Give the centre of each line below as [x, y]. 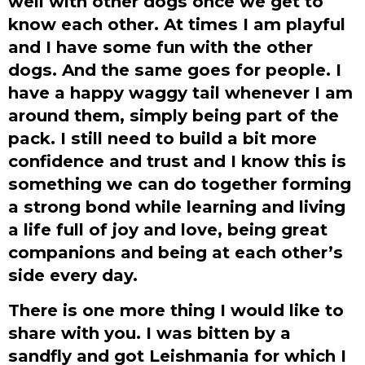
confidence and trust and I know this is [177, 161]
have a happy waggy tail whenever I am [180, 93]
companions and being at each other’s [176, 253]
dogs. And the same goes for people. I [175, 70]
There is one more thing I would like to [176, 310]
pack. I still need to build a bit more [163, 139]
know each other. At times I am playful [177, 24]
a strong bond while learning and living [177, 207]
